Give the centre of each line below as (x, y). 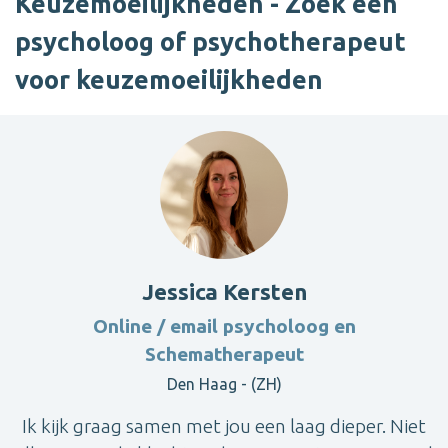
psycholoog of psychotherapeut (210, 42)
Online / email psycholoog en (224, 326)
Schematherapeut (224, 354)
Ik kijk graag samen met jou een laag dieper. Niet (224, 426)
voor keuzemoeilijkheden (169, 80)
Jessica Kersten (224, 292)
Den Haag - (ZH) (224, 384)
